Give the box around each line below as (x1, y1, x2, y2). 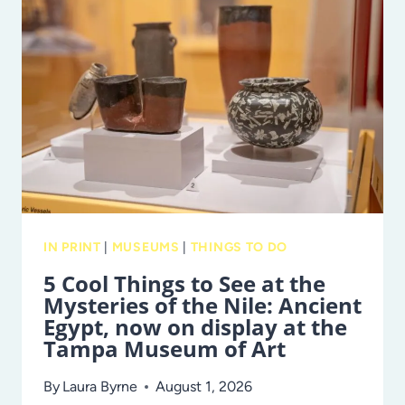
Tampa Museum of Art (43, 334, 286, 364)
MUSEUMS (111, 240, 180, 256)
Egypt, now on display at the (43, 312, 347, 343)
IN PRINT (43, 240, 101, 256)
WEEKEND (131, 118, 206, 136)
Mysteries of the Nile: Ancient (43, 290, 362, 321)
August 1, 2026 (155, 378, 253, 396)
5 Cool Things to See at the (43, 268, 325, 299)
